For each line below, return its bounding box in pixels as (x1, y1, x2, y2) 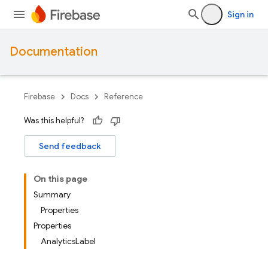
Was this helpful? (24, 115, 84, 126)
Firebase (24, 92, 55, 102)
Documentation (10, 44, 98, 59)
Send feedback (39, 141, 101, 151)
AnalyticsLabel (41, 236, 96, 246)
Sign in (227, 9, 254, 20)
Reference (104, 92, 143, 102)
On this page (33, 173, 87, 184)
